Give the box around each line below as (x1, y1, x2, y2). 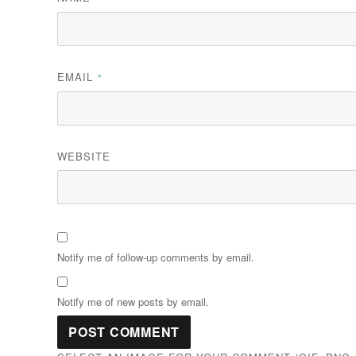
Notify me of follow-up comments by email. (57, 249, 254, 265)
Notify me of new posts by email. (57, 293, 209, 309)
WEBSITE (57, 148, 110, 164)
